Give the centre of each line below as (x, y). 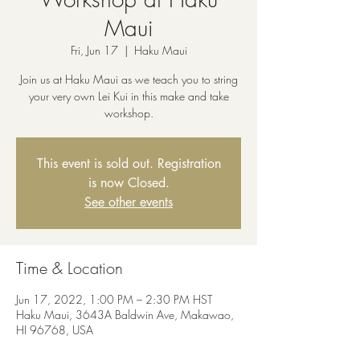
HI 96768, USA (55, 330)
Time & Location (70, 268)
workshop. (129, 113)
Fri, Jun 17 (94, 50)
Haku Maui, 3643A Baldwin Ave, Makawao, (125, 315)
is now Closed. (129, 183)
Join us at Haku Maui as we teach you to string (129, 79)
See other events (129, 202)
